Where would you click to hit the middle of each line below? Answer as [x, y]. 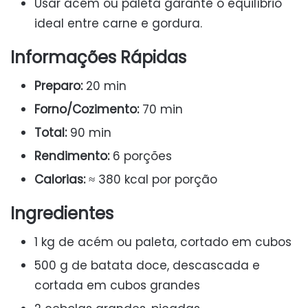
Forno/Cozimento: [87, 110]
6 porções [141, 156]
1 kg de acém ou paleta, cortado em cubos [163, 242]
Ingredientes [62, 214]
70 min [161, 110]
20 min [104, 86]
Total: [51, 133]
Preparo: [58, 86]
